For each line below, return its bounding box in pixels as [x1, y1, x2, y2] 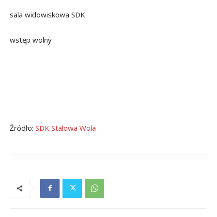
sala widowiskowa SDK [10, 9, 85, 19]
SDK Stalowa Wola [35, 123, 96, 133]
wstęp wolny [10, 34, 52, 45]
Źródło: [10, 123, 35, 133]
